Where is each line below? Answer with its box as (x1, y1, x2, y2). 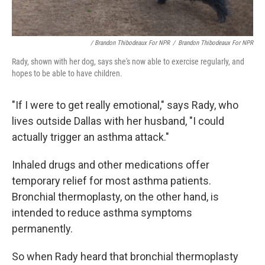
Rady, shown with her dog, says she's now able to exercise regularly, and (12, 57, 244, 67)
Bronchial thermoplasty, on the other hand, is (12, 190, 219, 203)
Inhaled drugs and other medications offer (12, 159, 209, 172)
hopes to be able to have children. (12, 69, 122, 79)
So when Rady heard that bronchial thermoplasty (12, 250, 238, 263)
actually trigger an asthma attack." (12, 131, 169, 144)
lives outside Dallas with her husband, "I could (12, 115, 224, 128)
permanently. (12, 222, 73, 235)
